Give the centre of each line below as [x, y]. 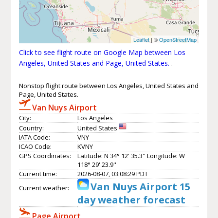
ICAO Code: [35, 146]
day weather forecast [131, 200]
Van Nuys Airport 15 [140, 186]
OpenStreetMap [178, 39]
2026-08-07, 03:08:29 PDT [112, 173]
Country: [31, 128]
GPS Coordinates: [45, 155]
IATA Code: [34, 137]
